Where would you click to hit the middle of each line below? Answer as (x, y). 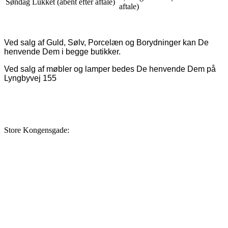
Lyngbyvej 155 (30, 78)
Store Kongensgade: (37, 130)
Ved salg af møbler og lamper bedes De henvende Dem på (110, 69)
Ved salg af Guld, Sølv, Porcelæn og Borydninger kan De (106, 43)
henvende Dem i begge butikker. (62, 52)
